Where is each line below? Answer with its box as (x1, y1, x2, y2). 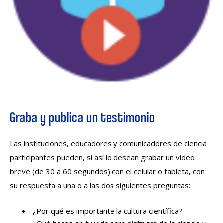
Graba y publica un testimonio (10, 108, 155, 126)
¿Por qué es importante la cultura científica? (33, 205, 182, 216)
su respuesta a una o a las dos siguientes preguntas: (10, 180, 190, 190)
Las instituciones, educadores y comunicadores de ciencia (10, 138, 207, 148)
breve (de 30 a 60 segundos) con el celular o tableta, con (10, 166, 205, 176)
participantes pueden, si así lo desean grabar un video (10, 152, 195, 162)
